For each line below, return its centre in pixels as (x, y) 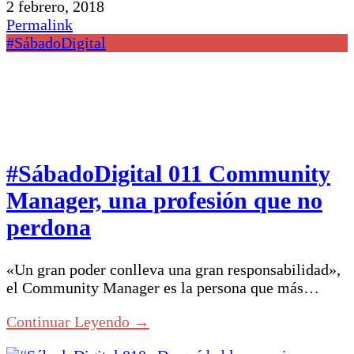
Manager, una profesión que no (164, 201)
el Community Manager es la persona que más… (163, 288)
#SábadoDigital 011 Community (168, 174)
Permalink (40, 25)
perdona (49, 228)
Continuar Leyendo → (78, 322)
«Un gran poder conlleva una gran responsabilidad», (173, 270)
